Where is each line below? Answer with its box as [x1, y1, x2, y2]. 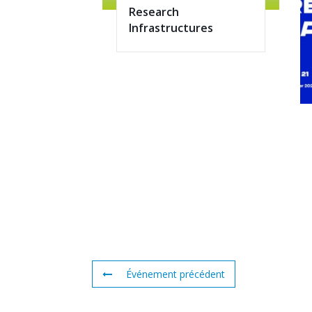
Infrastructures [129, 20, 213, 36]
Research [129, 4, 179, 20]
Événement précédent [126, 267, 225, 281]
